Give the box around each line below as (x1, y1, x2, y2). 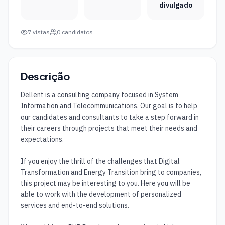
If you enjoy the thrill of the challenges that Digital (21, 157, 180, 166)
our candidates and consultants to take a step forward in (21, 113, 199, 122)
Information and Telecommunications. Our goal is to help (21, 101, 197, 110)
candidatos (60, 28, 93, 36)
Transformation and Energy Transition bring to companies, (21, 168, 201, 177)
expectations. (21, 135, 64, 144)
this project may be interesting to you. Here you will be (21, 179, 190, 188)
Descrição (21, 70, 70, 82)
